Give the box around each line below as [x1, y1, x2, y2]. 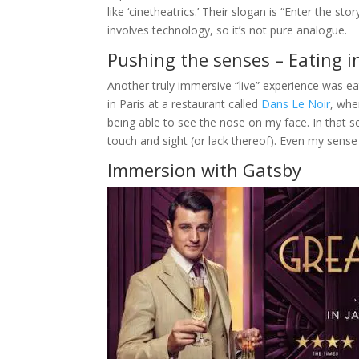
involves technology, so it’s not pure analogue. [107, 22, 348, 38]
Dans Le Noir [261, 96, 331, 112]
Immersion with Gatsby [107, 158, 302, 183]
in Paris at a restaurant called [107, 96, 262, 112]
